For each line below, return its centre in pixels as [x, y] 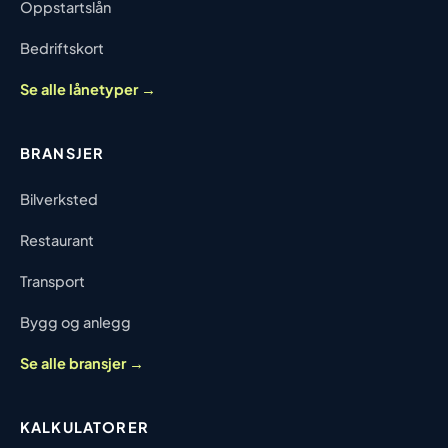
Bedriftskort [62, 47]
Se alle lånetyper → [88, 88]
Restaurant [57, 239]
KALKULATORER [84, 426]
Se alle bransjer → [82, 362]
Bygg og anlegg [75, 321]
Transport [52, 280]
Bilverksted [59, 198]
